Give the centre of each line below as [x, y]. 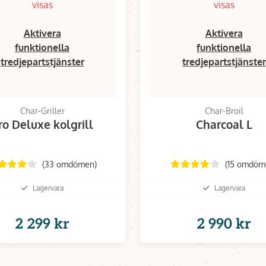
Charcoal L [224, 124]
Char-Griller [42, 111]
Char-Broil [224, 111]
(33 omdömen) [69, 164]
